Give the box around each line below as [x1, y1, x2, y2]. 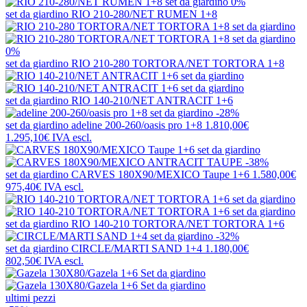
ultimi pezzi [5, 292, 56, 304]
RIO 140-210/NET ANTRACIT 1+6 [71, 95, 233, 107]
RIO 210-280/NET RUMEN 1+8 [71, 8, 217, 21]
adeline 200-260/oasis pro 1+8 [71, 119, 202, 132]
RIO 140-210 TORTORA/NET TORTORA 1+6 [71, 218, 284, 230]
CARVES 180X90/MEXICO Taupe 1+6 [71, 169, 249, 181]
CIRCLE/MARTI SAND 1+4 [71, 243, 202, 255]
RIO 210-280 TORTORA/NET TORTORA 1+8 [71, 58, 284, 70]
